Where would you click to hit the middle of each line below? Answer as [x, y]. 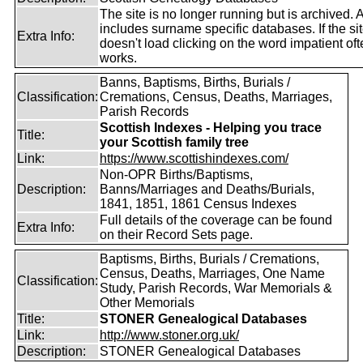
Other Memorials [147, 303]
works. [118, 58]
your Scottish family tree [174, 142]
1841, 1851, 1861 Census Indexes [198, 204]
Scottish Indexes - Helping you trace [211, 128]
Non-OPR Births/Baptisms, [176, 175]
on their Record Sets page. [176, 235]
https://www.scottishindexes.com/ [194, 158]
